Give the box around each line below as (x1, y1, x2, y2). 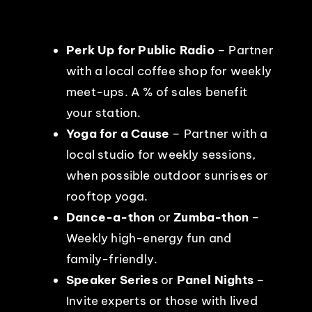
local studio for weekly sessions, (65, 146, 256, 162)
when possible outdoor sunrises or (65, 167, 269, 183)
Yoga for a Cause (65, 125, 170, 141)
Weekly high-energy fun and (65, 230, 232, 246)
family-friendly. (65, 251, 158, 267)
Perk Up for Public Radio (65, 42, 214, 58)
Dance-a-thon (65, 209, 155, 225)
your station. (65, 104, 141, 120)
